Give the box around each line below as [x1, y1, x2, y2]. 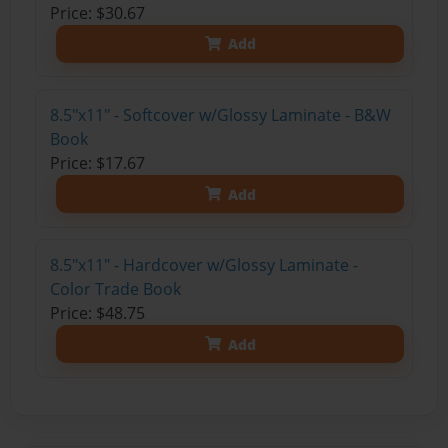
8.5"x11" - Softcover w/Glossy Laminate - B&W [49, 104, 391, 127]
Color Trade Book [49, 278, 181, 301]
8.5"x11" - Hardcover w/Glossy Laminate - [49, 254, 358, 277]
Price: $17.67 [49, 152, 145, 175]
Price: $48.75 [49, 302, 145, 325]
